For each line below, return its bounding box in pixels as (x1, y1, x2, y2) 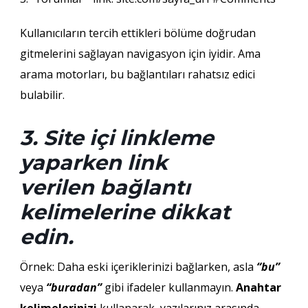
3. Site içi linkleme (19, 125, 214, 151)
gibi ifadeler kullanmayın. (101, 280, 236, 296)
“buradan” (45, 280, 102, 296)
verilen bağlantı (19, 175, 190, 201)
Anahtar (235, 280, 281, 296)
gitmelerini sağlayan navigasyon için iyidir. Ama (19, 46, 261, 62)
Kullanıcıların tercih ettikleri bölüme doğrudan (19, 25, 256, 41)
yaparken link (19, 150, 168, 176)
